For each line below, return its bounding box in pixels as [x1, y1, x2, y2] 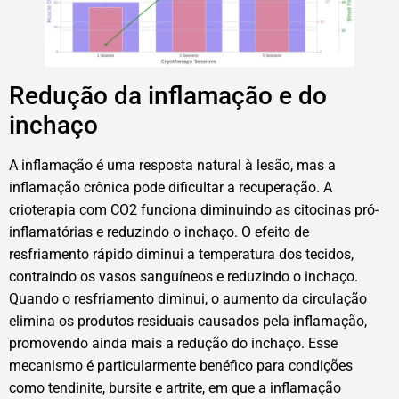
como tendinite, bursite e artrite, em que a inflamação [9, 379, 341, 397]
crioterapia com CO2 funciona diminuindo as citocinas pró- [9, 201, 379, 219]
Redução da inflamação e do [9, 81, 327, 111]
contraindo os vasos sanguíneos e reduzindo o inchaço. [9, 268, 358, 286]
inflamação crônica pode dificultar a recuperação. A [9, 179, 332, 197]
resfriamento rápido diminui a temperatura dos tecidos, [9, 246, 354, 264]
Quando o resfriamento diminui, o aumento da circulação [9, 290, 367, 308]
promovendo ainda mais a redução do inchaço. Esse [9, 335, 338, 353]
